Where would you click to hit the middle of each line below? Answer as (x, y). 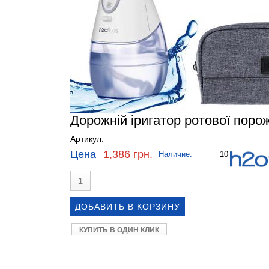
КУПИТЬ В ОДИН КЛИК (119, 230)
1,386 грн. (128, 154)
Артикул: (88, 138)
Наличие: (175, 154)
